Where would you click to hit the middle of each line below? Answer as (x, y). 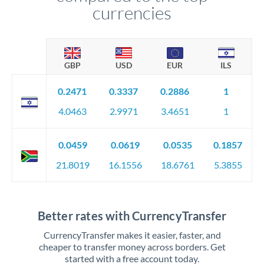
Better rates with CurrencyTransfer (132, 216)
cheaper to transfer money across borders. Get (132, 247)
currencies (132, 13)
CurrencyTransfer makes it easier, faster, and (132, 235)
